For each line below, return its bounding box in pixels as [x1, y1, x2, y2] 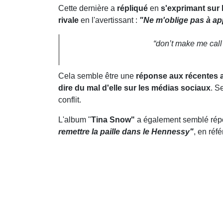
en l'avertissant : [79, 16, 137, 25]
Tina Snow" [91, 115, 135, 124]
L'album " [58, 115, 91, 124]
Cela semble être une [58, 72, 136, 81]
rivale [58, 16, 79, 25]
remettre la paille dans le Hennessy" [58, 127, 194, 136]
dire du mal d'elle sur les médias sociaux [58, 84, 211, 93]
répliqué [117, 4, 148, 13]
